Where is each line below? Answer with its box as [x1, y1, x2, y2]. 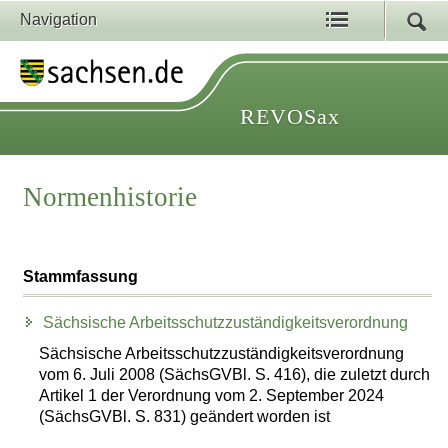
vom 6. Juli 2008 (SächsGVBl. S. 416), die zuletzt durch [39, 365, 431, 383]
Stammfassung [23, 268, 139, 286]
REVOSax [240, 104, 340, 129]
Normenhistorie [23, 182, 198, 213]
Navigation [20, 11, 97, 28]
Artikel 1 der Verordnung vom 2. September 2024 [39, 386, 385, 404]
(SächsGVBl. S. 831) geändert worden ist [39, 407, 331, 425]
